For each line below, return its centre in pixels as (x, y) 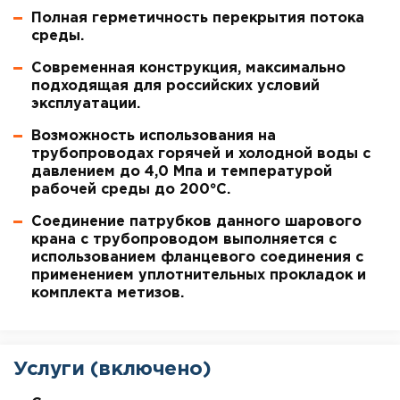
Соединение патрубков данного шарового (196, 221)
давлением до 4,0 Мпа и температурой (182, 171)
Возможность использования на (154, 136)
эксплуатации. (86, 104)
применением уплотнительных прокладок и (199, 275)
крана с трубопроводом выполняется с (184, 239)
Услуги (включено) (112, 369)
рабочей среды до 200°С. (131, 189)
